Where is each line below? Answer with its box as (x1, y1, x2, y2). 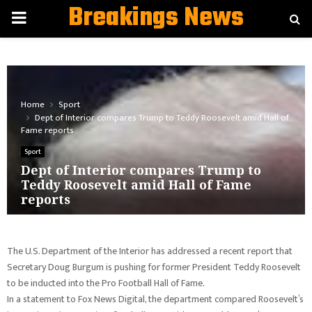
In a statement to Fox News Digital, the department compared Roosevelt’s (7, 291, 304, 307)
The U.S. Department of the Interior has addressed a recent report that (7, 243, 292, 259)
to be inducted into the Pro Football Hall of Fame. (7, 275, 205, 291)
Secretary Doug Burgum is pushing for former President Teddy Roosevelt (7, 259, 301, 275)
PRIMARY (10, 4, 73, 32)
